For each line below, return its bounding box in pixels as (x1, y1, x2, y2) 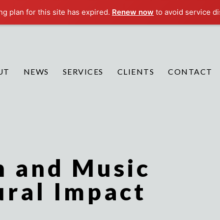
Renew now (112, 7, 154, 17)
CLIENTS (117, 67, 155, 76)
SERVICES (62, 67, 104, 76)
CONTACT (168, 67, 213, 76)
